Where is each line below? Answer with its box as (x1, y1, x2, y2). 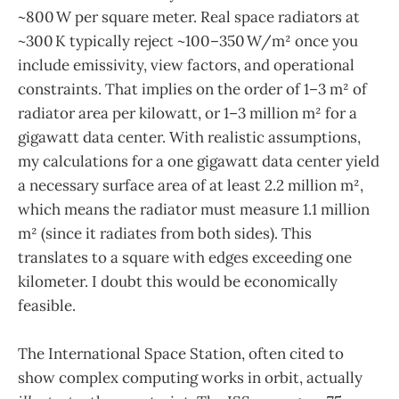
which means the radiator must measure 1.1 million (18, 199, 370, 219)
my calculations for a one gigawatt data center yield (18, 151, 379, 171)
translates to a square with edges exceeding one (18, 247, 352, 267)
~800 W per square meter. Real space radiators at (18, 6, 360, 27)
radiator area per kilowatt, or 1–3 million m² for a (18, 102, 357, 123)
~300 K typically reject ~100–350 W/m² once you (18, 30, 358, 51)
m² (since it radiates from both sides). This (18, 223, 312, 243)
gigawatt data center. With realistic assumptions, (18, 126, 361, 147)
